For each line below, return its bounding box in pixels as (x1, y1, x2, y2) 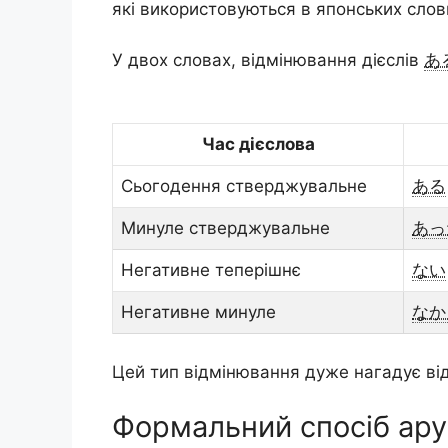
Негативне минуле (121, 302, 276, 322)
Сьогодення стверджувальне (121, 176, 367, 196)
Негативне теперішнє (121, 260, 301, 280)
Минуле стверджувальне (121, 218, 330, 238)
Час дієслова (201, 134, 315, 154)
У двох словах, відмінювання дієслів (112, 49, 424, 70)
